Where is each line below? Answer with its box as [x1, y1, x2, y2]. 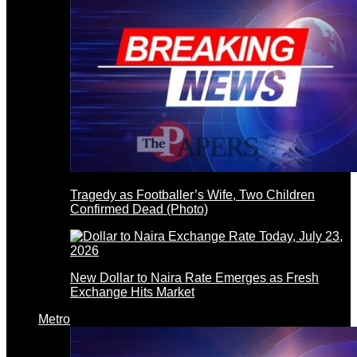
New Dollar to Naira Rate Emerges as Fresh [70, 270, 319, 284]
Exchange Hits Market [70, 284, 194, 299]
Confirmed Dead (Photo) [70, 202, 208, 216]
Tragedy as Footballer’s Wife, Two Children [70, 187, 315, 202]
